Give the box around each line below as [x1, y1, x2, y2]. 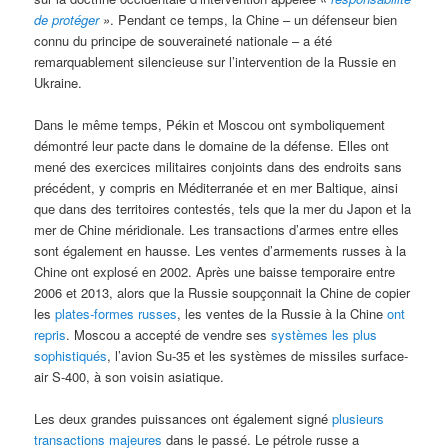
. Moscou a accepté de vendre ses [66, 324, 272, 344]
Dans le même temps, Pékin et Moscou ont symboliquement [34, 114, 386, 134]
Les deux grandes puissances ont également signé [34, 409, 333, 428]
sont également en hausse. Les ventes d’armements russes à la [34, 240, 407, 260]
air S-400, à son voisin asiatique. [34, 366, 225, 386]
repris [34, 324, 67, 344]
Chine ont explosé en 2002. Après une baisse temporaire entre [34, 261, 396, 281]
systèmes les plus [271, 324, 378, 344]
